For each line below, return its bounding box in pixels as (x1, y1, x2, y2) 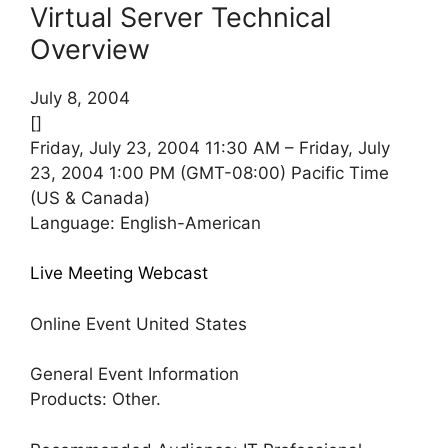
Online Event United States (30, 313, 247, 334)
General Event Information (30, 364, 239, 385)
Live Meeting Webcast (30, 263, 208, 284)
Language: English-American (30, 212, 261, 233)
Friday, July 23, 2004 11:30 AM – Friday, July (30, 137, 390, 158)
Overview (30, 32, 150, 66)
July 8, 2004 (30, 87, 130, 108)
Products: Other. (30, 389, 161, 410)
